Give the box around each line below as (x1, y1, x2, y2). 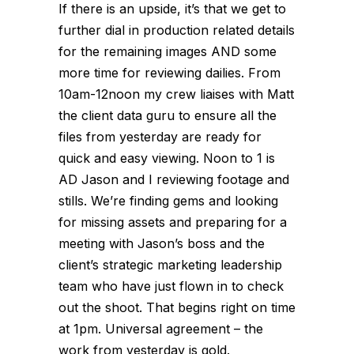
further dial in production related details (58, 22, 295, 38)
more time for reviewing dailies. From (58, 65, 281, 81)
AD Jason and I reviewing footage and (58, 171, 289, 187)
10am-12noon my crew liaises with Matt (58, 86, 294, 102)
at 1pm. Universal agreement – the (58, 321, 263, 337)
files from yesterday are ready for (58, 129, 262, 145)
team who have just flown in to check (58, 278, 284, 294)
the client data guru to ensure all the (58, 107, 277, 123)
